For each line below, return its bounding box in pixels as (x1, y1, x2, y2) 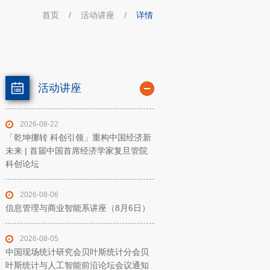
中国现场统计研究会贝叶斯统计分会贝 (5, 247, 149, 257)
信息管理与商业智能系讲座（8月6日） (5, 203, 150, 213)
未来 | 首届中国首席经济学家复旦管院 (5, 146, 148, 155)
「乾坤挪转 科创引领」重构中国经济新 (5, 133, 151, 142)
